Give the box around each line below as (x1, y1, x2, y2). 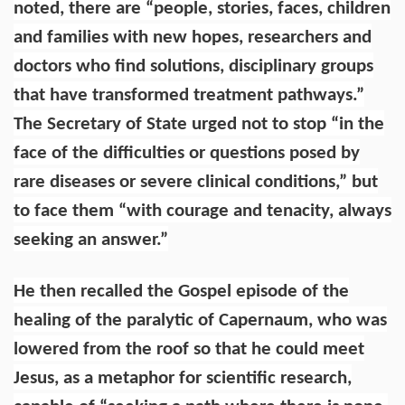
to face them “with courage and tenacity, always (14, 201, 391, 221)
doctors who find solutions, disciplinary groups (14, 56, 373, 76)
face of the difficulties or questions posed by (14, 143, 360, 163)
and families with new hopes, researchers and (14, 27, 372, 47)
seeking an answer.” (14, 230, 168, 250)
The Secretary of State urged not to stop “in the (14, 114, 384, 134)
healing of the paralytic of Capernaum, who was (14, 310, 387, 330)
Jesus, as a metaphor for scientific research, (14, 368, 352, 388)
